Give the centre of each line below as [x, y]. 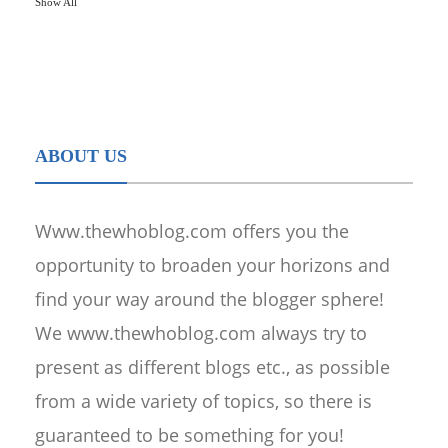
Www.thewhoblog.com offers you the [192, 230]
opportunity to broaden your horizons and [212, 264]
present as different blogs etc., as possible [212, 366]
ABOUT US [81, 155]
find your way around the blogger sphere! [209, 298]
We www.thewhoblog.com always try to [201, 332]
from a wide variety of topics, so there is [203, 400]
